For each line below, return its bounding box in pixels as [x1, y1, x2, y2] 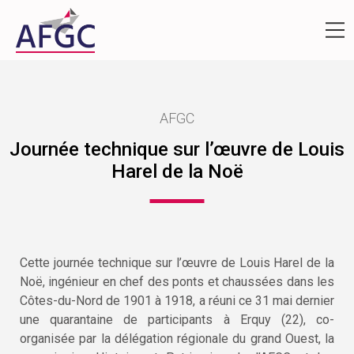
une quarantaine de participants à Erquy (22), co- [20, 311, 334, 327]
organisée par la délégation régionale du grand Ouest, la [20, 330, 334, 346]
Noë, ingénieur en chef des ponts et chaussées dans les [20, 273, 334, 289]
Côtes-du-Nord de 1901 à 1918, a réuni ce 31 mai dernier [20, 292, 334, 308]
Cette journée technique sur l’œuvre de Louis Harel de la [20, 254, 334, 270]
